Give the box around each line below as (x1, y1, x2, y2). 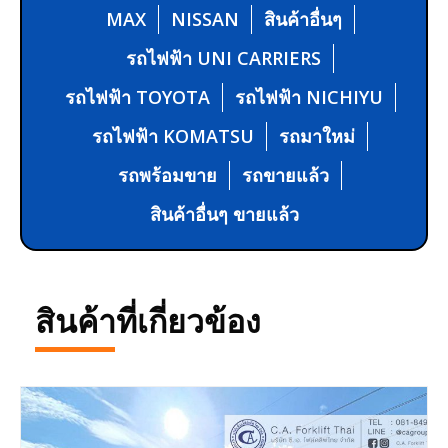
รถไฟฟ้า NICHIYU (234, 84, 383, 109)
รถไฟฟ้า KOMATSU (92, 123, 254, 148)
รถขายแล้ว (242, 162, 329, 187)
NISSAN (170, 6, 239, 31)
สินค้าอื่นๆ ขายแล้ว (149, 201, 299, 226)
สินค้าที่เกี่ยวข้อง (35, 301, 261, 341)
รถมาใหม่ (279, 123, 355, 148)
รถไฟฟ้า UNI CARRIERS (126, 45, 321, 70)
